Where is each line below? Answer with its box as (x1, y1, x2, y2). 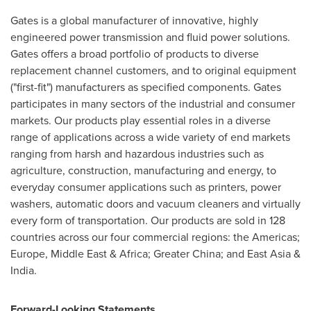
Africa (119, 246, 148, 262)
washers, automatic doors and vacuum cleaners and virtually (10, 196, 301, 212)
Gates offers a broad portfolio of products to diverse (10, 46, 259, 62)
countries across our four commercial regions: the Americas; (10, 229, 300, 245)
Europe (10, 246, 45, 262)
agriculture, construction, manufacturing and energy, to (10, 162, 276, 178)
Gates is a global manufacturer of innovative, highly (10, 12, 258, 28)
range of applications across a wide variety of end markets (10, 129, 290, 145)
